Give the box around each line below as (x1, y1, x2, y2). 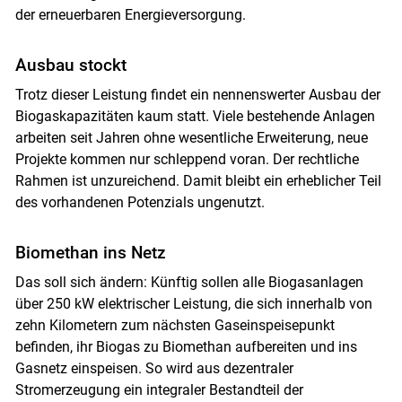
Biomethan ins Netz (14, 241, 166, 263)
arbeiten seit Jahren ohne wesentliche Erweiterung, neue (14, 128, 368, 146)
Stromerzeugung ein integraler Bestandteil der (14, 380, 303, 398)
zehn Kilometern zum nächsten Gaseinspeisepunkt (14, 316, 335, 334)
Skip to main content (122, 137, 278, 159)
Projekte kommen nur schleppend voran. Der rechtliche (14, 150, 359, 168)
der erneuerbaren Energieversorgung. (14, 5, 246, 23)
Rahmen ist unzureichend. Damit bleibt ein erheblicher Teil (14, 171, 381, 189)
